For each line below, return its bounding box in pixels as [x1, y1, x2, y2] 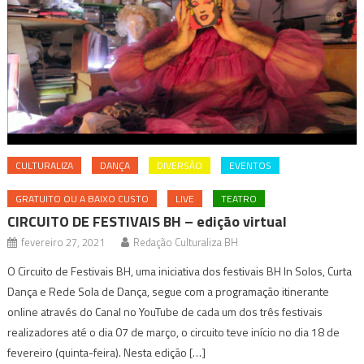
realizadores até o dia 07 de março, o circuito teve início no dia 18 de [7, 323, 340, 341]
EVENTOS [229, 158, 272, 174]
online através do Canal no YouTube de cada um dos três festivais [7, 303, 323, 321]
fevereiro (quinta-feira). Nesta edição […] [7, 344, 206, 362]
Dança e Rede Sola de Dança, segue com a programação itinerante [7, 283, 330, 301]
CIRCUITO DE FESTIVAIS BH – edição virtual [7, 210, 288, 233]
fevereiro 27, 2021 [21, 234, 106, 251]
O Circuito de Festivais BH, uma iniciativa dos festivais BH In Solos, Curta [7, 262, 353, 280]
